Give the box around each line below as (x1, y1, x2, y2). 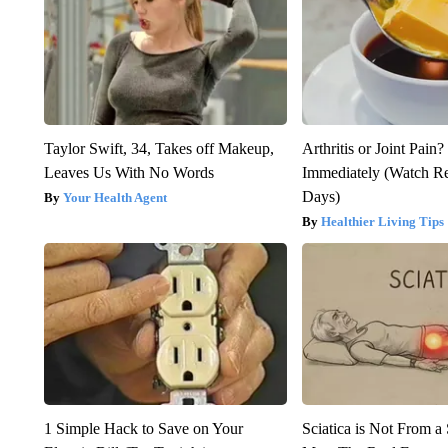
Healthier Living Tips (321, 214, 445, 230)
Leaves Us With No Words (43, 164, 214, 182)
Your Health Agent (62, 190, 167, 206)
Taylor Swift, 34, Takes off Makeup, (43, 140, 274, 158)
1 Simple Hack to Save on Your (43, 420, 243, 438)
